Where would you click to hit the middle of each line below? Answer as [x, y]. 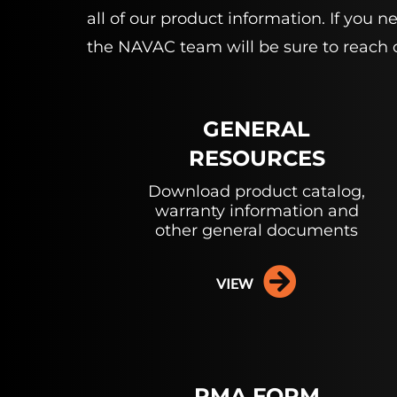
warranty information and [257, 211]
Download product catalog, [257, 191]
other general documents [257, 230]
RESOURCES [257, 158]
